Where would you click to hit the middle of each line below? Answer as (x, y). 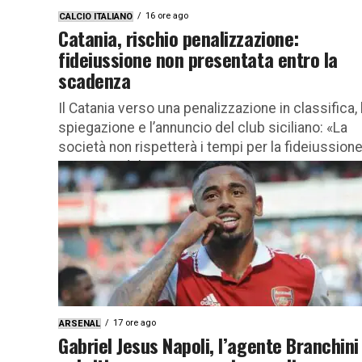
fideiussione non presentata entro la (198, 59)
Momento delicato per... (132, 166)
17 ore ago (135, 322)
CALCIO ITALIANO (96, 16)
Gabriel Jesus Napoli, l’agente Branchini (208, 345)
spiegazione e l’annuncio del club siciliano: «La (203, 127)
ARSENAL (80, 323)
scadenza (95, 80)
